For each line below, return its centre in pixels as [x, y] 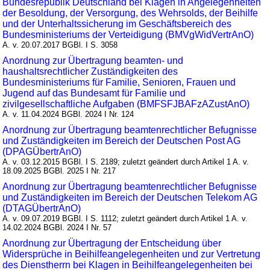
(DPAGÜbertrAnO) [42, 152]
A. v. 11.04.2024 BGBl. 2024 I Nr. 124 [68, 115]
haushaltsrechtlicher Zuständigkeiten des [90, 72]
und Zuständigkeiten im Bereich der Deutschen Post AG [122, 141]
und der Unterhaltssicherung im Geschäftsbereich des [117, 24]
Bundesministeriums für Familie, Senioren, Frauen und [119, 83]
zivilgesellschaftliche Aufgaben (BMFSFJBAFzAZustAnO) [126, 104]
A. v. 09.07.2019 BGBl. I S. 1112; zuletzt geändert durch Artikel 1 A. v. [125, 219]
